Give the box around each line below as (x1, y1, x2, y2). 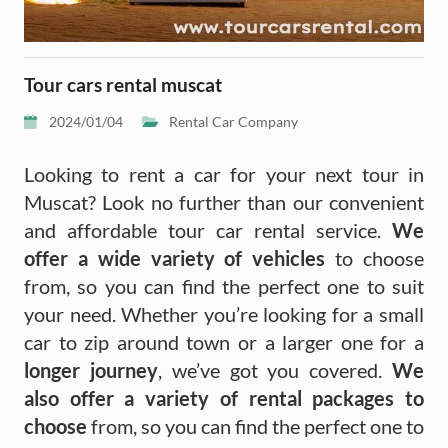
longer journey (24, 357, 158, 382)
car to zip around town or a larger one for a (24, 329, 424, 354)
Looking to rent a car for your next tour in (24, 161, 424, 186)
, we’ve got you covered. (157, 357, 393, 382)
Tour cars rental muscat (24, 73, 222, 97)
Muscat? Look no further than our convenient (24, 189, 424, 214)
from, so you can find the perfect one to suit (24, 273, 424, 298)
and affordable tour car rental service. (24, 217, 392, 242)
